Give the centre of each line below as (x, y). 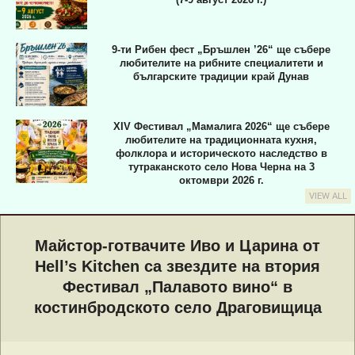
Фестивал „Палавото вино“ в (177, 287)
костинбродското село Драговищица (177, 308)
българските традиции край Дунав (221, 76)
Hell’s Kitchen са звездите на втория (177, 267)
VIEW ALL (328, 197)
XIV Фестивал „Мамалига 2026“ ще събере (221, 127)
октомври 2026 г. (221, 181)
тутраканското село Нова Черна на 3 (221, 167)
